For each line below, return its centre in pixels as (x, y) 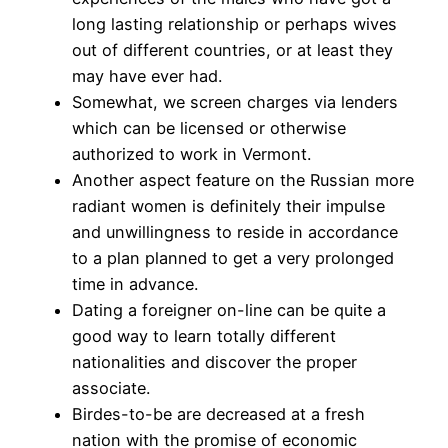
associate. (111, 388)
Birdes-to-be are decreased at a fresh (218, 414)
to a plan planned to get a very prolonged (233, 258)
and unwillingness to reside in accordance (235, 232)
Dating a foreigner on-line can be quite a (229, 310)
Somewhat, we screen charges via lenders (235, 102)
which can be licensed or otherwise (209, 128)
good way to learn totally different (204, 336)
